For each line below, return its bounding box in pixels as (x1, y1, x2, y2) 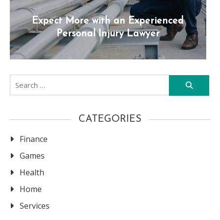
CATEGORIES (79, 114, 141, 124)
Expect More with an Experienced (32, 16, 184, 26)
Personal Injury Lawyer (56, 29, 160, 39)
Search (9, 75, 34, 85)
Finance (20, 133, 48, 144)
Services (20, 200, 50, 211)
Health (20, 166, 44, 178)
